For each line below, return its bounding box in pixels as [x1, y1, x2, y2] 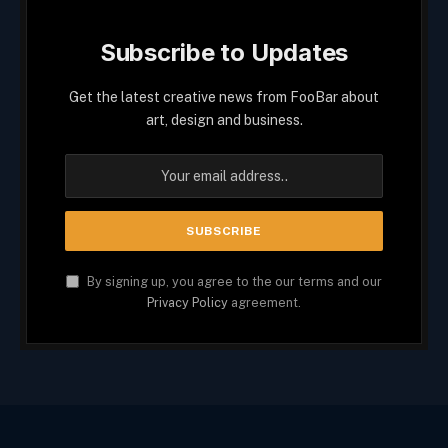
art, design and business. [145, 111, 303, 128]
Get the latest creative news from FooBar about [69, 88, 379, 105]
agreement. [228, 294, 301, 310]
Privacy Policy [147, 294, 228, 310]
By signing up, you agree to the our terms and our [84, 273, 382, 289]
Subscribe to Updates [99, 37, 349, 67]
